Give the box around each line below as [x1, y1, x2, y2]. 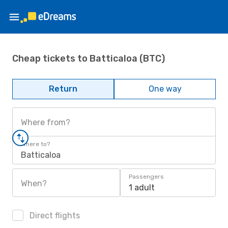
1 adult [129, 183, 155, 192]
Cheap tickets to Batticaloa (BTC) [12, 52, 165, 64]
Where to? [21, 140, 50, 148]
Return [49, 84, 77, 94]
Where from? [21, 118, 70, 127]
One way [148, 84, 182, 94]
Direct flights [27, 211, 80, 220]
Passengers [129, 173, 164, 180]
